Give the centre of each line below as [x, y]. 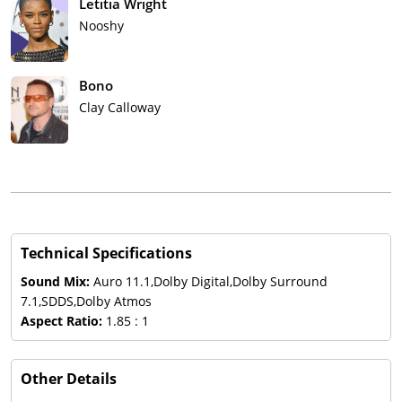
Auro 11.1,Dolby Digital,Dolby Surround [210, 282]
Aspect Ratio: [63, 321]
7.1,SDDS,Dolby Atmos [86, 301]
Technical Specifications [106, 253]
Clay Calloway [120, 108]
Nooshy [101, 26]
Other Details [69, 379]
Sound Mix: [57, 282]
